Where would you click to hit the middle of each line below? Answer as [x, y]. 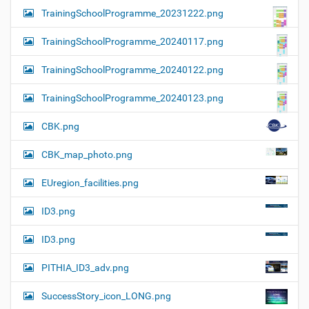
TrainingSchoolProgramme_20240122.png [132, 69]
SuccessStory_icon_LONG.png [106, 296]
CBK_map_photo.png [87, 154]
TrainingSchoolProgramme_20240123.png [132, 98]
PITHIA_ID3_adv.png [85, 267]
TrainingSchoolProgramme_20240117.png [132, 41]
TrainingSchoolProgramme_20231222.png [132, 13]
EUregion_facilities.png [90, 182]
